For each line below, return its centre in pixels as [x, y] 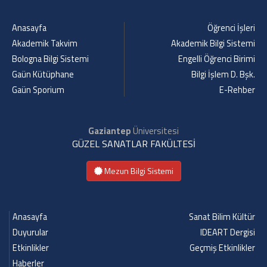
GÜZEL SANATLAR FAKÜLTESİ [133, 144]
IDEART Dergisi [228, 232]
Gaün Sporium [38, 90]
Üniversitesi [155, 131]
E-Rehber [237, 90]
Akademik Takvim [45, 44]
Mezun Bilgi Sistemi [138, 171]
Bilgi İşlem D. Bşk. [223, 74]
